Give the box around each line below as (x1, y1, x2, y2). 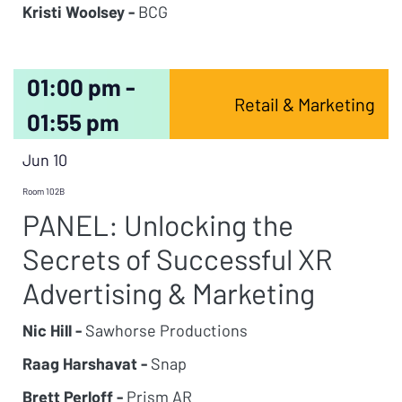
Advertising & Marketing (22, 275, 315, 310)
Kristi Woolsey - (22, 2, 135, 22)
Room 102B (22, 186, 65, 197)
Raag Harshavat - (22, 354, 147, 373)
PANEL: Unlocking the (22, 207, 293, 241)
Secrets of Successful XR (22, 241, 333, 275)
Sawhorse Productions (82, 320, 248, 340)
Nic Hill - (22, 320, 82, 340)
